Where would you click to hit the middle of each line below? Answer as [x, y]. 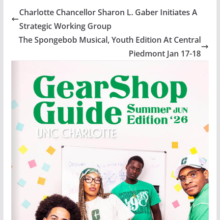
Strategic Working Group [65, 26]
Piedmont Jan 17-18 [165, 53]
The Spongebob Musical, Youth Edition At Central [110, 40]
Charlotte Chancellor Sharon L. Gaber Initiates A [108, 12]
